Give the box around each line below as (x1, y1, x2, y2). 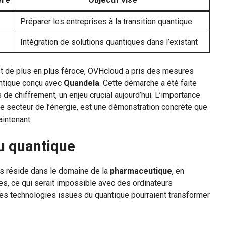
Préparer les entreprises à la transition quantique (20, 17, 192, 27)
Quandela (64, 78, 99, 88)
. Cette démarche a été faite (99, 78, 197, 88)
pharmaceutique (110, 166, 172, 176)
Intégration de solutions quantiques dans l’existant (20, 37, 198, 47)
